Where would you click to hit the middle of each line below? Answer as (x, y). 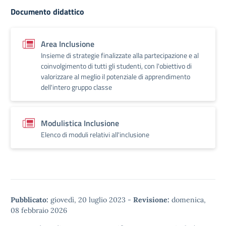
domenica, (188, 200)
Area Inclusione (68, 44)
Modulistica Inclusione (80, 123)
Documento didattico (47, 11)
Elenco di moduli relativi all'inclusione (95, 134)
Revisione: (151, 200)
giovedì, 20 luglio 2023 (88, 200)
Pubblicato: (30, 200)
